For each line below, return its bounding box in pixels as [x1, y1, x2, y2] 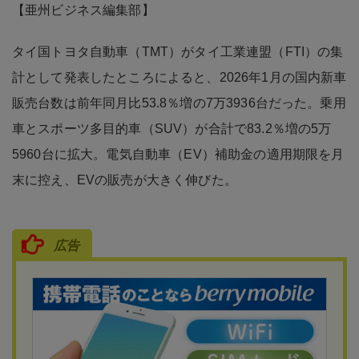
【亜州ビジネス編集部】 [12, 2, 155, 17]
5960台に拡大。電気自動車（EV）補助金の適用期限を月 [12, 147, 345, 161]
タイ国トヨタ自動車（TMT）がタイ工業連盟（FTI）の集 [12, 44, 344, 58]
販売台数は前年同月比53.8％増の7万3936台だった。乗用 [12, 95, 346, 110]
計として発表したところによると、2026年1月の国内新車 [12, 70, 347, 84]
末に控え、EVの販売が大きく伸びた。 [12, 172, 237, 187]
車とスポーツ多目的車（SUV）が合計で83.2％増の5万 [12, 121, 332, 135]
